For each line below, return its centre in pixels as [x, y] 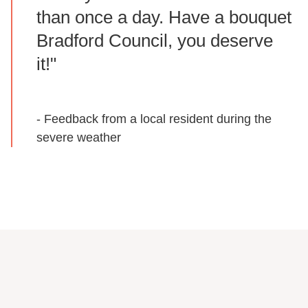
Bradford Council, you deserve [155, 40]
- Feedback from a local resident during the [154, 119]
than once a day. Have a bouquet [164, 17]
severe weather [79, 137]
